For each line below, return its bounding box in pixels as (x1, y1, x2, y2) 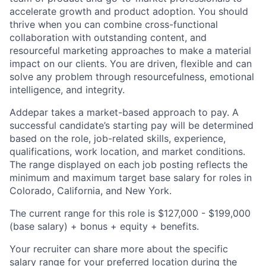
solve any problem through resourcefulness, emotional (9, 71, 254, 83)
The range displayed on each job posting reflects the (9, 159, 248, 170)
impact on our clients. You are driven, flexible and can (9, 58, 252, 69)
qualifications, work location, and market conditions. (9, 145, 245, 157)
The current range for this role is (9, 207, 158, 219)
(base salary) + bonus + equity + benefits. (9, 220, 199, 232)
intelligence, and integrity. (9, 84, 125, 96)
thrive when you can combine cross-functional (9, 18, 218, 30)
